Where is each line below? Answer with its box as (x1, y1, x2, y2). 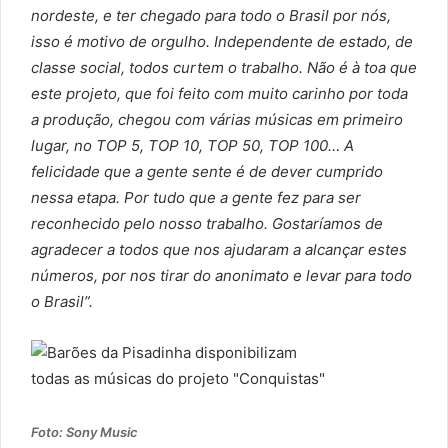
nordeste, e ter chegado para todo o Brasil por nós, (31, 6, 391, 26)
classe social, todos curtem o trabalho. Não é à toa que (31, 58, 417, 78)
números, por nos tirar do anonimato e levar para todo (31, 266, 412, 286)
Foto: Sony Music (31, 424, 138, 441)
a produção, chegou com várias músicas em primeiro (31, 110, 403, 130)
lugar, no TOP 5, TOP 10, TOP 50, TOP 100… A (31, 136, 354, 156)
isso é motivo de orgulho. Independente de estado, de (31, 32, 413, 52)
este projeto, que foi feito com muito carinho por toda (31, 84, 408, 104)
